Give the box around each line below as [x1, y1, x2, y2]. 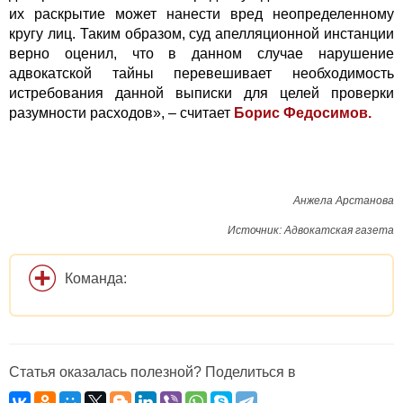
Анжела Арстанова [293, 194, 394, 208]
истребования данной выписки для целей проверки [9, 85, 394, 102]
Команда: [65, 271, 127, 287]
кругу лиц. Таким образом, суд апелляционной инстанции [9, 26, 394, 42]
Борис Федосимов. [234, 105, 372, 121]
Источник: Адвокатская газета [228, 224, 394, 237]
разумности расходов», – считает [9, 105, 234, 121]
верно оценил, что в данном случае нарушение [9, 46, 394, 62]
